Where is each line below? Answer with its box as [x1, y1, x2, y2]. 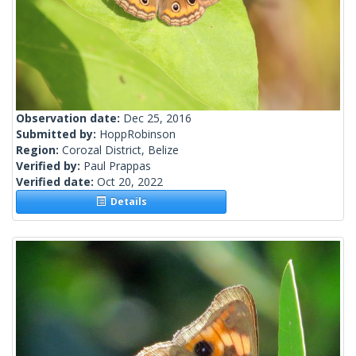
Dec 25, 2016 [123, 110, 192, 126]
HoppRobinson [99, 126, 176, 142]
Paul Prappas [83, 158, 151, 174]
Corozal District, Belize [62, 142, 179, 158]
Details [105, 195, 147, 209]
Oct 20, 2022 [97, 174, 163, 190]
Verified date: [16, 174, 97, 190]
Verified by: [16, 158, 83, 174]
